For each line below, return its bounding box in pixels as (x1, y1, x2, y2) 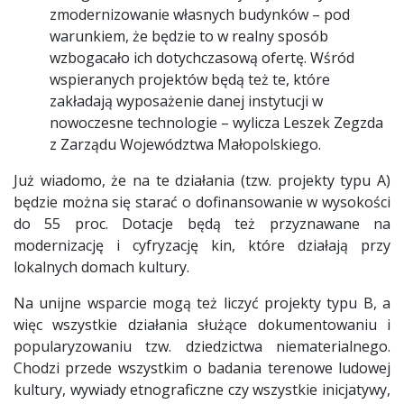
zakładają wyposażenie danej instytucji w (50, 90, 323, 111)
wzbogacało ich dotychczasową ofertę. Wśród (50, 47, 354, 68)
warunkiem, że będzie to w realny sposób (50, 25, 328, 46)
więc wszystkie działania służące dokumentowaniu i (14, 314, 390, 335)
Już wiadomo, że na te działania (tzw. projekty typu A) (14, 170, 390, 190)
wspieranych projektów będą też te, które (50, 69, 330, 89)
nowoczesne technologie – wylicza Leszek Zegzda (50, 112, 383, 133)
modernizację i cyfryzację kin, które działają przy (14, 234, 390, 255)
